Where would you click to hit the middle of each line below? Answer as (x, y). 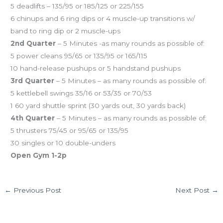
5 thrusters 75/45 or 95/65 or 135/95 (70, 130)
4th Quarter (33, 118)
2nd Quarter (33, 43)
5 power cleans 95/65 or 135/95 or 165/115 (79, 56)
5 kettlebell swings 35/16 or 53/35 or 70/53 (81, 93)
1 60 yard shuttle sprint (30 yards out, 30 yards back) (98, 105)
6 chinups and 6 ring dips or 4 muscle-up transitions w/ (103, 18)
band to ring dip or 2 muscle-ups (66, 31)
